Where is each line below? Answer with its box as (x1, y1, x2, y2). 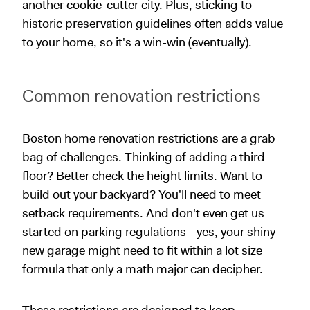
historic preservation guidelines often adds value (22, 15, 283, 32)
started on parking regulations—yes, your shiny (22, 223, 275, 240)
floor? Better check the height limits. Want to (22, 167, 262, 184)
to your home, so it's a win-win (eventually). (22, 33, 252, 51)
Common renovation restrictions (22, 84, 261, 107)
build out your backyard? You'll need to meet (22, 185, 261, 203)
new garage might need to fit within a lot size (22, 241, 262, 259)
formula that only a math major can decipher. (22, 260, 266, 277)
